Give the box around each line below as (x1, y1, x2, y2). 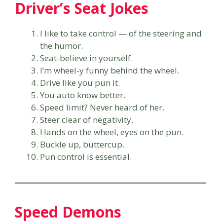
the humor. (40, 39, 83, 51)
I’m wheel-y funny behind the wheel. (40, 64, 179, 76)
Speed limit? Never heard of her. (40, 101, 164, 113)
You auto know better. (40, 89, 125, 101)
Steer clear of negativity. (40, 113, 133, 125)
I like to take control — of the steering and (40, 27, 202, 39)
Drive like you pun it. (40, 76, 120, 88)
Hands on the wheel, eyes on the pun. (40, 126, 184, 138)
